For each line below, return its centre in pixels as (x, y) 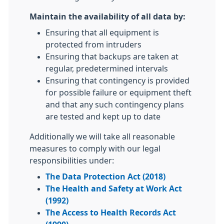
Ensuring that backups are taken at (112, 56)
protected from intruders (93, 44)
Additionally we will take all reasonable (102, 136)
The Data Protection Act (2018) (105, 176)
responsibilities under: (72, 160)
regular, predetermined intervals (107, 68)
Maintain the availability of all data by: (107, 16)
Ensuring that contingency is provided (117, 80)
